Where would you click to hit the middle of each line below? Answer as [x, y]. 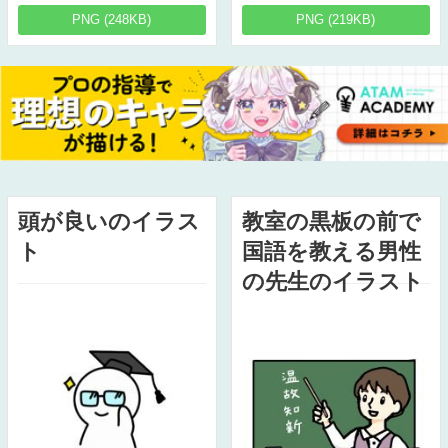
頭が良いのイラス [108, 221]
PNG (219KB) [336, 19]
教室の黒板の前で [331, 221]
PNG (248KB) [112, 19]
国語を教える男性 [331, 251]
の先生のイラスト [332, 281]
